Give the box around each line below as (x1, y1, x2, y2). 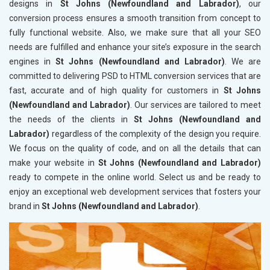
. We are (224, 57, 261, 67)
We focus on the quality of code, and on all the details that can (9, 143, 261, 154)
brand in (9, 201, 42, 212)
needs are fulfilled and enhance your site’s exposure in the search (9, 42, 261, 52)
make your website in (9, 158, 98, 168)
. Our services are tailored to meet (130, 100, 261, 110)
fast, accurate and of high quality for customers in (9, 86, 224, 96)
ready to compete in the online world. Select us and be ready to (9, 172, 261, 183)
